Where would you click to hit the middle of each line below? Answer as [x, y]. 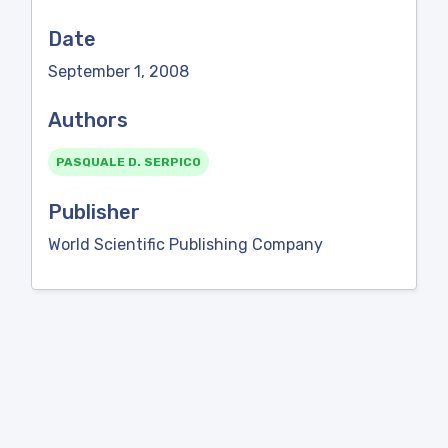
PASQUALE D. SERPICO [128, 162]
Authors [88, 120]
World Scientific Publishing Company [185, 244]
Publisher [94, 212]
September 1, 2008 [118, 71]
